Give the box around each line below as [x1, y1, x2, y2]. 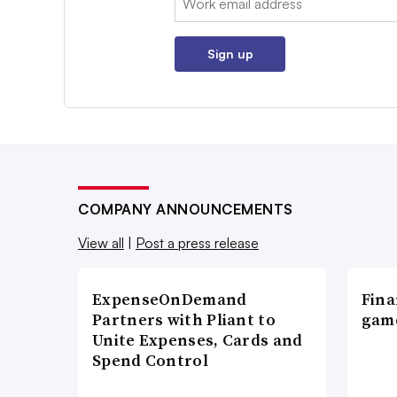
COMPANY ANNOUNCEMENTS [78, 200, 293, 219]
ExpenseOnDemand [92, 288, 247, 311]
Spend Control [92, 349, 208, 372]
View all [78, 234, 124, 253]
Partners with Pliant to [92, 308, 276, 331]
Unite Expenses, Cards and [92, 329, 303, 352]
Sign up [206, 46, 253, 62]
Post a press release [136, 234, 259, 253]
